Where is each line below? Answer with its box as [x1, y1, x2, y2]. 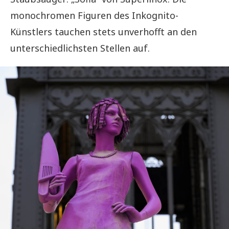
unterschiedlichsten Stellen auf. [10, 42, 150, 55]
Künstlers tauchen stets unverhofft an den [10, 26, 197, 38]
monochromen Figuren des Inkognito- [10, 9, 178, 22]
